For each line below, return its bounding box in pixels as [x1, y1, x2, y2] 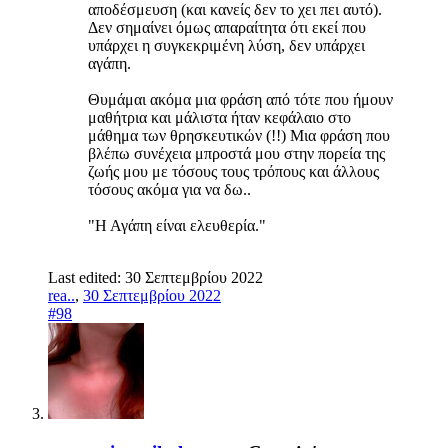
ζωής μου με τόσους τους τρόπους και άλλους [88, 162, 379, 180]
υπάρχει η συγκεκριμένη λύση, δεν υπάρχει [88, 36, 365, 54]
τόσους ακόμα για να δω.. [88, 180, 251, 198]
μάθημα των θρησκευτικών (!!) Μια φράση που [88, 126, 390, 144]
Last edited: [48, 268, 125, 286]
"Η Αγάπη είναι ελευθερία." [88, 216, 266, 234]
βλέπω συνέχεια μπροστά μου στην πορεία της [88, 144, 385, 162]
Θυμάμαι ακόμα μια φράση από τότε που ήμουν [88, 90, 393, 108]
